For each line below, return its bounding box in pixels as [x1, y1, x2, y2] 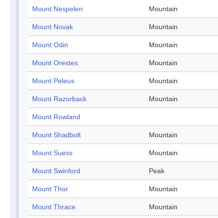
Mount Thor [32, 185, 68, 193]
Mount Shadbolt [32, 131, 81, 139]
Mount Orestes [32, 59, 78, 67]
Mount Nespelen [32, 5, 83, 13]
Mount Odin [32, 41, 68, 49]
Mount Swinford [32, 167, 80, 175]
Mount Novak [32, 23, 73, 31]
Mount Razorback [32, 95, 87, 103]
